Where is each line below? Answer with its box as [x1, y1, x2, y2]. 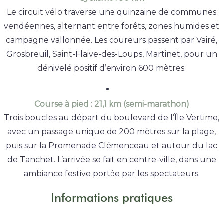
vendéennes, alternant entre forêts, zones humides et [4, 21, 219, 31]
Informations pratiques [50, 190, 173, 205]
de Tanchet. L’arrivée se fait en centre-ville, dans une [7, 154, 216, 164]
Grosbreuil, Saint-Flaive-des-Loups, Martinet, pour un [6, 49, 217, 59]
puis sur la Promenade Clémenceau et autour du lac [6, 140, 217, 150]
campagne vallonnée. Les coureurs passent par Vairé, [6, 35, 217, 45]
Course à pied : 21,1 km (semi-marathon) [34, 99, 189, 109]
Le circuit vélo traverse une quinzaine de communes [7, 7, 216, 17]
